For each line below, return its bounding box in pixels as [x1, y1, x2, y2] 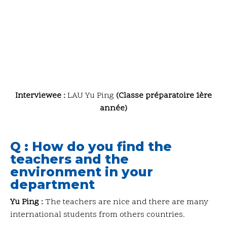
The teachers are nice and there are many [43, 196, 208, 208]
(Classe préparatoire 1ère [116, 90, 212, 101]
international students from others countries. [10, 209, 185, 220]
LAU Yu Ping [67, 90, 116, 101]
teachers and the [10, 151, 129, 167]
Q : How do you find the [10, 138, 172, 154]
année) [100, 102, 127, 114]
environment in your [10, 164, 153, 179]
